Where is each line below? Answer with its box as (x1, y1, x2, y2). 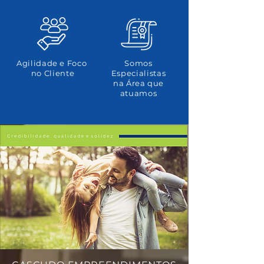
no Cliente (31, 68, 75, 78)
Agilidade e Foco (16, 58, 90, 68)
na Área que (113, 78, 164, 88)
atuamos (120, 88, 157, 98)
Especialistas (111, 68, 166, 78)
